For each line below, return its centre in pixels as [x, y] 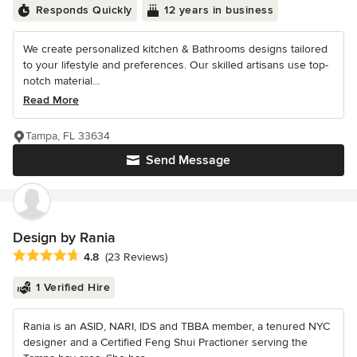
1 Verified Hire [73, 287]
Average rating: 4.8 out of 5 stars [102, 255]
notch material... [61, 80]
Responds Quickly [84, 10]
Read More [51, 100]
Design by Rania [64, 237]
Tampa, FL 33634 [68, 135]
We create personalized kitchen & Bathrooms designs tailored [175, 49]
